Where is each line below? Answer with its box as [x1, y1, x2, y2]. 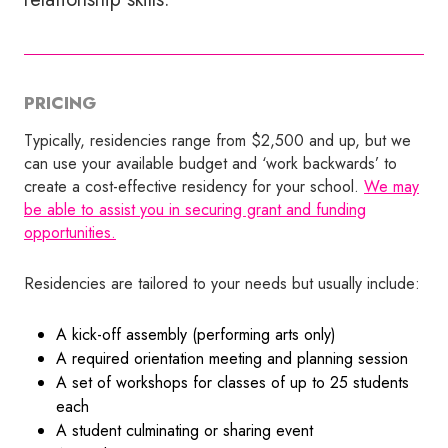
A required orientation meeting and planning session [56, 346, 408, 370]
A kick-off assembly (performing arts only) [56, 322, 336, 346]
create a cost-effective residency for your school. [24, 174, 364, 198]
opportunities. [24, 220, 116, 244]
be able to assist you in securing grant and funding [24, 197, 366, 221]
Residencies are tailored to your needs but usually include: [24, 271, 420, 295]
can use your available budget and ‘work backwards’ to [24, 151, 397, 175]
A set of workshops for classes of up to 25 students [56, 370, 409, 394]
